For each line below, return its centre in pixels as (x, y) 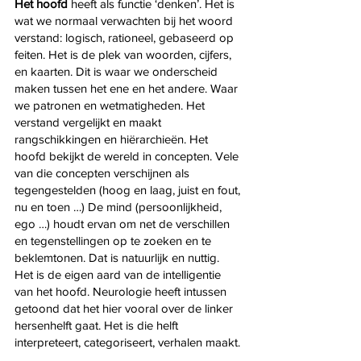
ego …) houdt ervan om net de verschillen (124, 223)
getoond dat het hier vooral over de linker (125, 308)
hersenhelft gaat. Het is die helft (98, 325)
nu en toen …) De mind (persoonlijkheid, (120, 206)
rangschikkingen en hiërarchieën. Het (113, 139)
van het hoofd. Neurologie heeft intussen (122, 291)
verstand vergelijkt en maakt (89, 122)
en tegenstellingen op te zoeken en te (114, 240)
